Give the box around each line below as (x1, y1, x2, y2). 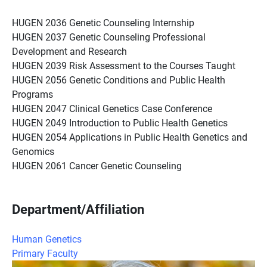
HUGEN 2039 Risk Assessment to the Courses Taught (12, 59, 235, 72)
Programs (12, 88, 53, 100)
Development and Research (12, 45, 127, 57)
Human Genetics (12, 232, 82, 245)
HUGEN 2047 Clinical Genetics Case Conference (12, 102, 212, 114)
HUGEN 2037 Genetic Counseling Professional (12, 30, 206, 43)
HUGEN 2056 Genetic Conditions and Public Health (12, 73, 225, 86)
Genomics (12, 145, 54, 157)
